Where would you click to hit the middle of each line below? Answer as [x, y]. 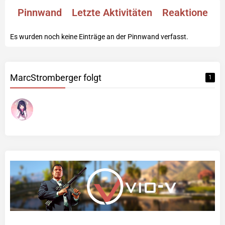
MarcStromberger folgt [56, 78]
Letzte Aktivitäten [112, 13]
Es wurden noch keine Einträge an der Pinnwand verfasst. [99, 37]
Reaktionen [188, 13]
